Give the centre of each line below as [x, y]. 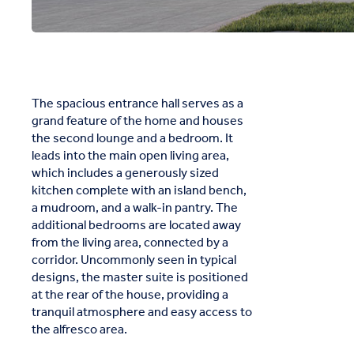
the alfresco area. [79, 330]
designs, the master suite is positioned [140, 278]
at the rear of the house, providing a [130, 295]
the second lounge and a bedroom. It [132, 139]
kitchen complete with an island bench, [139, 191]
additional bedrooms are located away [136, 226]
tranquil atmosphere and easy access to [142, 313]
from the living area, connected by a [130, 243]
